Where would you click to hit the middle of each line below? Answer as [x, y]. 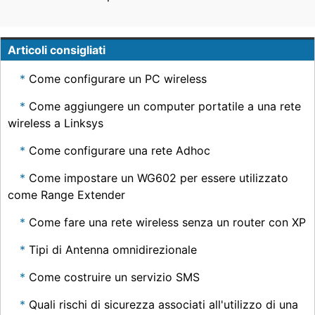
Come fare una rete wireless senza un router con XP [167, 222]
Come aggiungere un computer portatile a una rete [165, 106]
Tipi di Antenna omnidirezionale [113, 250]
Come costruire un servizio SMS [114, 277]
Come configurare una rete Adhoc [120, 150]
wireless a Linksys [56, 123]
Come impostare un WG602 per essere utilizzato [159, 178]
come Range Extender [66, 195]
